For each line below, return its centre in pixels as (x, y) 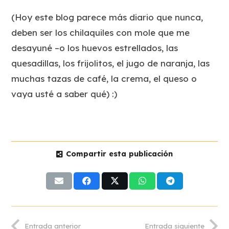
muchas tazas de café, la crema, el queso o (104, 78)
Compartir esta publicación (119, 154)
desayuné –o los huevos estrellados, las (95, 48)
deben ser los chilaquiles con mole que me (101, 32)
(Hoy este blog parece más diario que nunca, (107, 17)
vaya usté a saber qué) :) (64, 94)
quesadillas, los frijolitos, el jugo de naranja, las (111, 63)
